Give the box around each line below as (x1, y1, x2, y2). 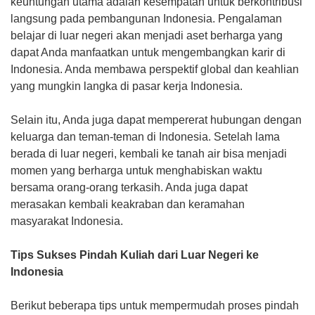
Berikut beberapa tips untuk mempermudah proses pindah (11, 300, 299, 312)
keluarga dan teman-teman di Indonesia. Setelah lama (11, 131, 280, 143)
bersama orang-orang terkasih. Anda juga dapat (11, 181, 247, 194)
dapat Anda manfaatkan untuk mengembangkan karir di (11, 46, 285, 59)
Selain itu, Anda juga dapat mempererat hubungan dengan (11, 114, 302, 127)
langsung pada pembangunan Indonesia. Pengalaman (11, 13, 282, 25)
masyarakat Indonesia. (11, 215, 123, 228)
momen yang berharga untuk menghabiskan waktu (11, 165, 262, 177)
